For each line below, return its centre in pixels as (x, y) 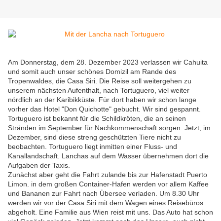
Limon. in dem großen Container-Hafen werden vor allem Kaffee (108, 184)
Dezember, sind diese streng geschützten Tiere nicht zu (94, 137)
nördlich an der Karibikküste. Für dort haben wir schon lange (102, 100)
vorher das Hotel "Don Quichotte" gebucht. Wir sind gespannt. (104, 109)
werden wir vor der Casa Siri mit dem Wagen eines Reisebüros (106, 203)
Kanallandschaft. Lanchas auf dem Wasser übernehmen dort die (108, 156)
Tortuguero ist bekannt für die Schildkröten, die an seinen (97, 119)
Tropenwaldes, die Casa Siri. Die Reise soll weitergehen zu (100, 81)
